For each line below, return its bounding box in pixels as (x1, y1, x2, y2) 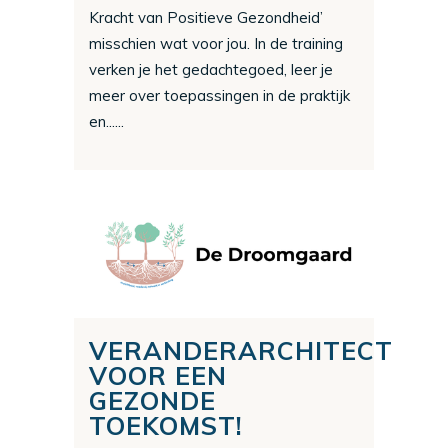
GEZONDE (89, 384, 216, 416)
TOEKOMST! (89, 409, 243, 441)
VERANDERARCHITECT (89, 334, 393, 366)
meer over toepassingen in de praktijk (89, 85, 350, 105)
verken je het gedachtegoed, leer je (89, 59, 333, 79)
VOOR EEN (89, 359, 227, 391)
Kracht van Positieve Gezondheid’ (89, 7, 323, 27)
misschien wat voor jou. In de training (89, 33, 343, 53)
